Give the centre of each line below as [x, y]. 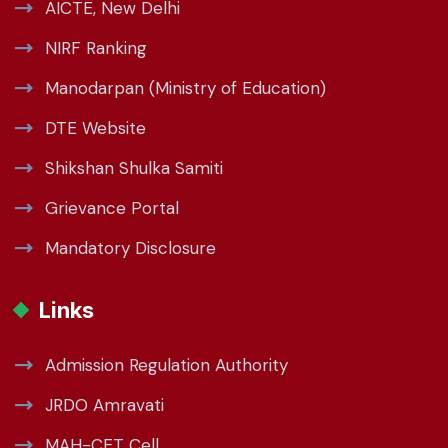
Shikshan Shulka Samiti [134, 167]
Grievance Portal [112, 207]
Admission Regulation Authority [166, 364]
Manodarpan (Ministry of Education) [185, 87]
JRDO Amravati [104, 404]
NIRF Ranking [96, 47]
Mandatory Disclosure [130, 247]
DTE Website [95, 127]
